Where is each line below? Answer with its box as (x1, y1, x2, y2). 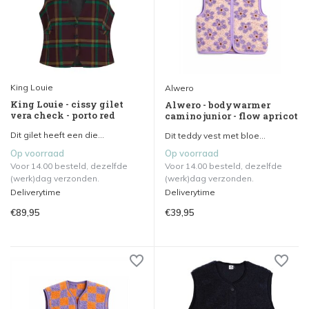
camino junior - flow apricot (165, 109, 298, 122)
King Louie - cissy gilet (10, 97, 123, 110)
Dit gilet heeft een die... (10, 129, 104, 140)
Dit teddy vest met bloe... (165, 130, 266, 141)
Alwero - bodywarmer (165, 98, 270, 111)
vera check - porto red (10, 108, 115, 121)
